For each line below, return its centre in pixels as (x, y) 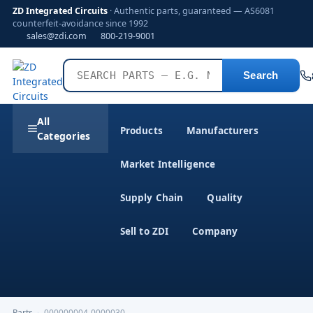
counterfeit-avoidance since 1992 (80, 23)
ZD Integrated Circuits (60, 11)
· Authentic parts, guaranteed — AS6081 (191, 11)
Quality (225, 198)
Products (141, 131)
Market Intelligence (168, 164)
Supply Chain (152, 198)
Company (215, 231)
